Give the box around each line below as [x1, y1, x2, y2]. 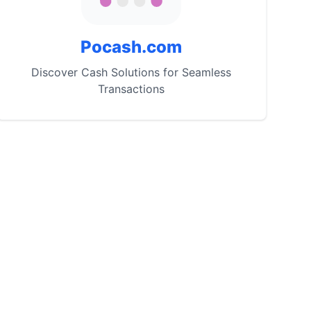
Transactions [98, 82, 165, 96]
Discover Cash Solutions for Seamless [31, 65, 232, 79]
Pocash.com [81, 37, 183, 57]
